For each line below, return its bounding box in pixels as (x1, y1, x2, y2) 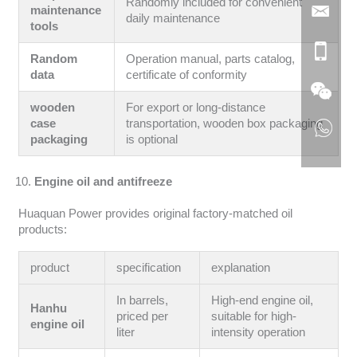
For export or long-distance (126, 101, 266, 114)
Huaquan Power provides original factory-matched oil (18, 206, 292, 220)
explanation (211, 261, 271, 275)
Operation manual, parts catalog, (126, 53, 296, 65)
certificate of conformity (126, 69, 248, 81)
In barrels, (116, 294, 169, 308)
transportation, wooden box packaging (126, 117, 324, 130)
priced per (116, 310, 169, 324)
